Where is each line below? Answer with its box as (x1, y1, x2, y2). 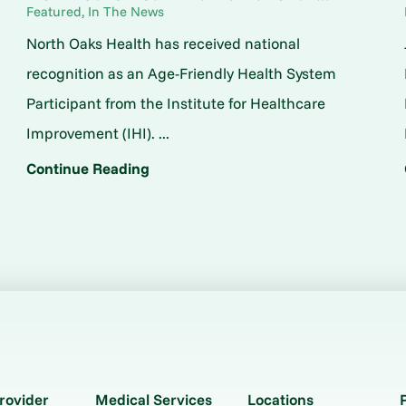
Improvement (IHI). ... (25, 123, 169, 143)
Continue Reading (25, 158, 150, 178)
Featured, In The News (25, 2, 164, 20)
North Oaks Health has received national (25, 34, 300, 53)
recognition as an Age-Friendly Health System (25, 63, 336, 83)
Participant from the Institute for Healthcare (25, 93, 325, 113)
